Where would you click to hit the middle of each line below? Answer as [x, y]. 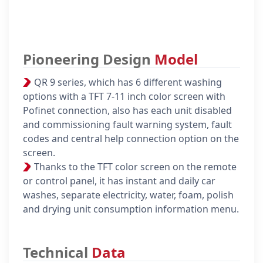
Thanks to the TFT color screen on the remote [135, 167]
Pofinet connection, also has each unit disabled [127, 111]
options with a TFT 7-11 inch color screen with [124, 97]
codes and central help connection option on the [131, 139]
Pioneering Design [89, 59]
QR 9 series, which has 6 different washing [128, 82]
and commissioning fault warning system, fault [127, 125]
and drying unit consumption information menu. [131, 209]
